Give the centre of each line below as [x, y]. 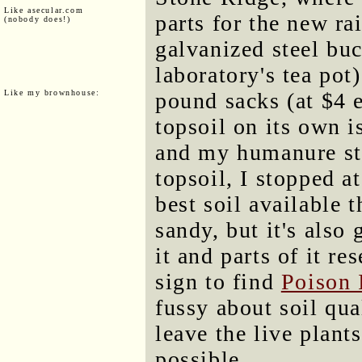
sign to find [218, 282]
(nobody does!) [38, 19]
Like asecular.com [44, 10]
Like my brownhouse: [52, 92]
